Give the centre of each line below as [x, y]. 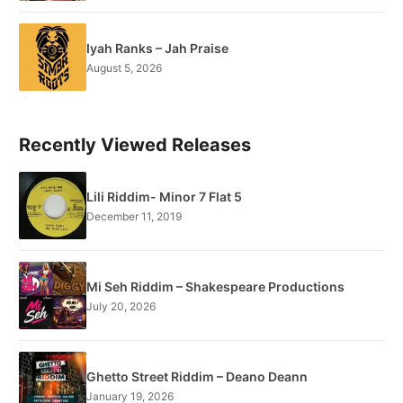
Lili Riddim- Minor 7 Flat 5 [164, 196]
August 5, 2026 [124, 67]
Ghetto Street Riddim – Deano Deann [197, 376]
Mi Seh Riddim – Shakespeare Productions [215, 286]
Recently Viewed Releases [135, 145]
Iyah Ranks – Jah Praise [157, 48]
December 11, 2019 [134, 216]
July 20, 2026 [121, 306]
